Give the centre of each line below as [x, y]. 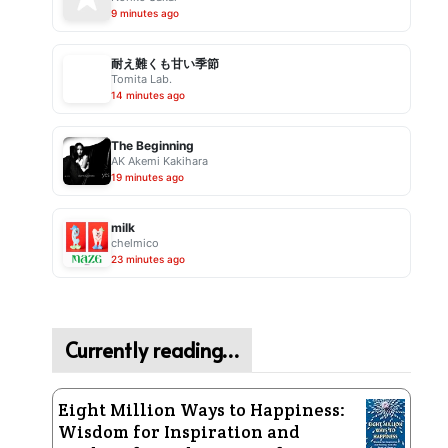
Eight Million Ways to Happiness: [201, 409]
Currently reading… [151, 349]
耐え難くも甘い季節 [164, 63]
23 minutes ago [147, 259]
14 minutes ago [147, 95]
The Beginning [152, 145]
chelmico [134, 243]
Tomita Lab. [141, 79]
